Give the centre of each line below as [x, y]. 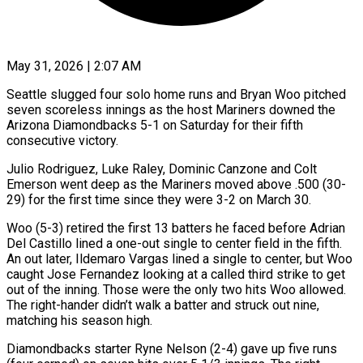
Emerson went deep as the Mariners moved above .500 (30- [176, 184]
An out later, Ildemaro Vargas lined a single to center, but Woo [179, 258]
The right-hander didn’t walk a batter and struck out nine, [163, 305]
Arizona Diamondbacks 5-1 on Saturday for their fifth [155, 125]
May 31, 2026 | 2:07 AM [74, 66]
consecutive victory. [62, 140]
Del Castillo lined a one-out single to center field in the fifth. [174, 243]
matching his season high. [79, 320]
